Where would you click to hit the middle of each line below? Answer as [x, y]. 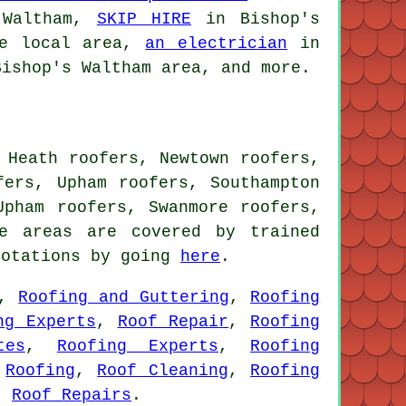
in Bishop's [256, 19]
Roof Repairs [72, 395]
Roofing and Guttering [124, 297]
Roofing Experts [137, 346]
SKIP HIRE [144, 19]
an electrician [217, 43]
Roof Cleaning [163, 370]
